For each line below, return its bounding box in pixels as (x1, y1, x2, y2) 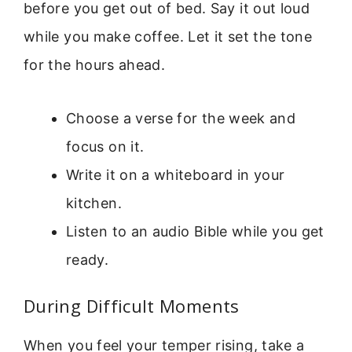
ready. (66, 251, 109, 268)
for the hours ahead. (24, 56, 166, 73)
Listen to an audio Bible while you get (66, 222, 324, 240)
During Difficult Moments (24, 293, 240, 317)
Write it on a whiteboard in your (66, 166, 285, 183)
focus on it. (66, 137, 145, 155)
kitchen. (66, 194, 122, 211)
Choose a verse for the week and (66, 109, 296, 126)
